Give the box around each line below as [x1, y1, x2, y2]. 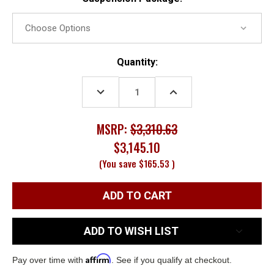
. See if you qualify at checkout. [111, 254, 232, 265]
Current [12, 56, 48, 68]
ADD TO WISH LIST [83, 224, 179, 237]
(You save [99, 156, 136, 170]
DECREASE [93, 84, 136, 94]
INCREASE [166, 84, 207, 94]
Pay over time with [12, 254, 86, 265]
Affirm [86, 253, 111, 264]
